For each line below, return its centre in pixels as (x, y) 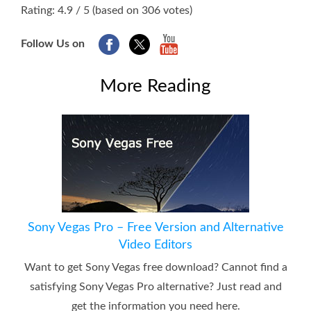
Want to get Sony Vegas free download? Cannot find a (155, 268)
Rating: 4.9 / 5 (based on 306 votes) (107, 11)
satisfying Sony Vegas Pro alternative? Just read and (155, 287)
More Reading (155, 86)
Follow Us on (53, 44)
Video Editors (155, 245)
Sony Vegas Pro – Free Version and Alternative (155, 228)
